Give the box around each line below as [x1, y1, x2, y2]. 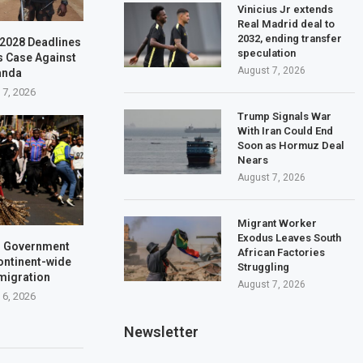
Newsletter [124, 322, 199, 340]
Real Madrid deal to [237, 17, 335, 30]
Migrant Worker [237, 216, 318, 229]
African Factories [237, 246, 326, 258]
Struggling [237, 260, 290, 273]
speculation [237, 46, 297, 59]
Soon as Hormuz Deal [237, 139, 345, 152]
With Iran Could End [237, 124, 334, 137]
